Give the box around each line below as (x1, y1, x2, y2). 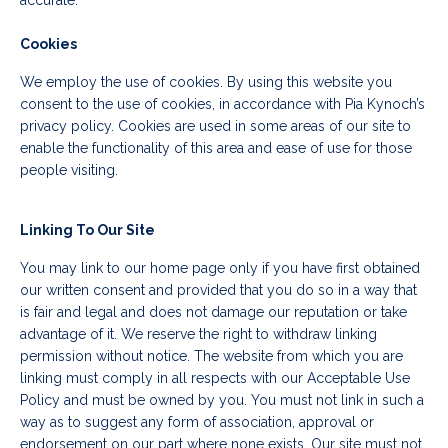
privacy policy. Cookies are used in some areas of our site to (20, 118, 411, 135)
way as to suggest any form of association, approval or (20, 414, 374, 431)
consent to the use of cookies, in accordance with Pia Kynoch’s (20, 96, 425, 113)
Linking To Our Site (20, 222, 155, 239)
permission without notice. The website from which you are (20, 348, 403, 365)
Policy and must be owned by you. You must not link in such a (20, 392, 424, 409)
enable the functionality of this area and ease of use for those (20, 140, 412, 157)
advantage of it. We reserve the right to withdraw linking (20, 326, 377, 343)
